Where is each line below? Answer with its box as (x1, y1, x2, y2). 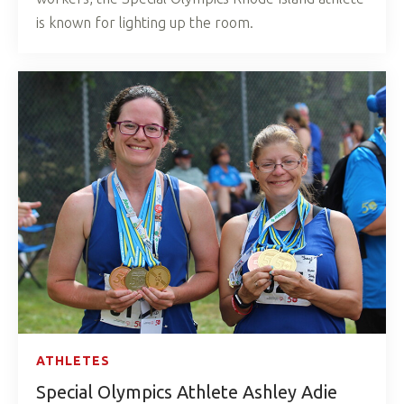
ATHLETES (36, 353, 110, 368)
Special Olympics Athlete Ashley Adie (36, 381, 337, 402)
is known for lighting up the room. (36, 14, 253, 32)
